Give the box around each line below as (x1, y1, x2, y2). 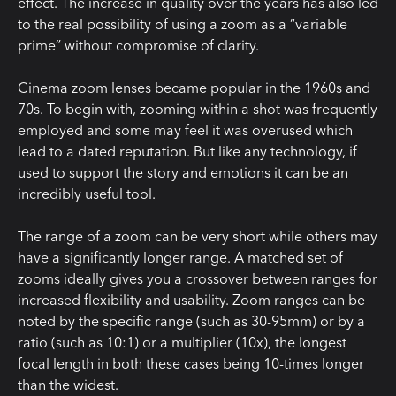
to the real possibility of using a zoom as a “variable (18, 15, 347, 34)
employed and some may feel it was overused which (18, 121, 353, 140)
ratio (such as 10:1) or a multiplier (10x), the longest (18, 333, 346, 352)
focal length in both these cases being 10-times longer (18, 354, 364, 373)
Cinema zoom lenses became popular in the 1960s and (18, 79, 370, 97)
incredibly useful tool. (18, 185, 156, 203)
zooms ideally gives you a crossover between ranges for (18, 270, 377, 288)
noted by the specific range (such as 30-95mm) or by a (18, 312, 365, 331)
